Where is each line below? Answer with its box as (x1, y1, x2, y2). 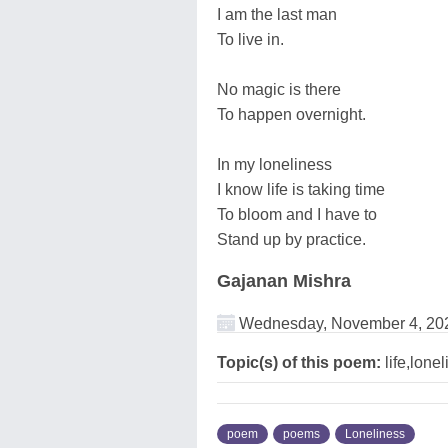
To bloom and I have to (217, 205, 377, 223)
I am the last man (217, 5, 337, 23)
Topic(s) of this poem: (217, 353, 381, 371)
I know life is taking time (217, 180, 385, 198)
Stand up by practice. (217, 230, 366, 248)
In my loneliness (217, 155, 332, 173)
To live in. (217, 30, 284, 48)
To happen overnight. (217, 105, 366, 123)
